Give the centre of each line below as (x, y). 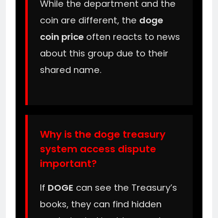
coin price (62, 36)
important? (68, 163)
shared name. (71, 70)
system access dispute (98, 149)
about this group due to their (104, 53)
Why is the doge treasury (103, 134)
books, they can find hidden (101, 204)
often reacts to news (132, 36)
